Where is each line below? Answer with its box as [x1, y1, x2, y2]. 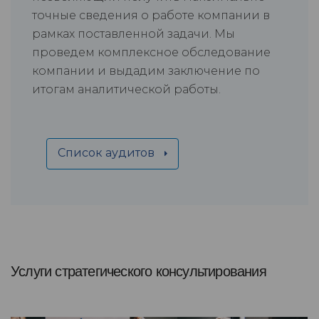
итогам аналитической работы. [32, 83, 221, 97]
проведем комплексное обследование [32, 46, 271, 60]
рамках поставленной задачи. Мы [32, 27, 235, 41]
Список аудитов [58, 146, 157, 160]
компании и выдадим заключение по [32, 64, 260, 78]
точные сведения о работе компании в [32, 9, 270, 23]
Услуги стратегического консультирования [11, 263, 266, 280]
